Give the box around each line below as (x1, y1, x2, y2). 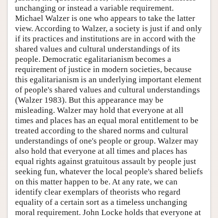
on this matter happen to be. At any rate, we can (15, 177, 178, 187)
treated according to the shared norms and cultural (15, 126, 188, 136)
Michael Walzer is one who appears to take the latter (15, 14, 195, 23)
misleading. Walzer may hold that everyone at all (15, 106, 183, 115)
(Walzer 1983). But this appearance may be (15, 95, 163, 105)
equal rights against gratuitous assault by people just (15, 157, 196, 166)
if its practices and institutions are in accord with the (15, 34, 196, 44)
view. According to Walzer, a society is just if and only (15, 24, 202, 34)
